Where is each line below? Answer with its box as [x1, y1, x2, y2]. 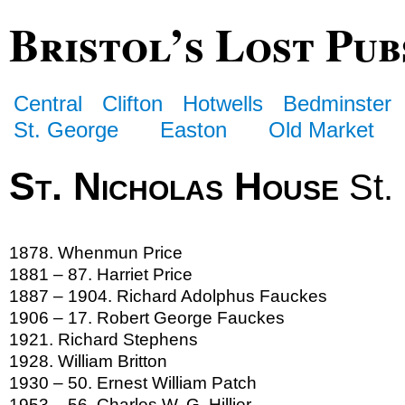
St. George [14, 117, 118, 142]
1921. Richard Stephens [9, 330, 198, 350]
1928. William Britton [9, 352, 167, 372]
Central [14, 90, 82, 116]
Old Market [268, 117, 375, 142]
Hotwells [183, 90, 264, 116]
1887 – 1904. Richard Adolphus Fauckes [9, 287, 327, 306]
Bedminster [283, 90, 392, 116]
